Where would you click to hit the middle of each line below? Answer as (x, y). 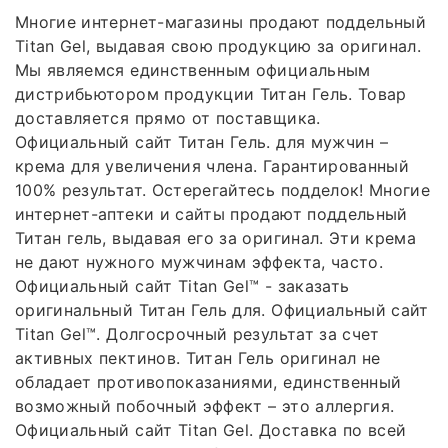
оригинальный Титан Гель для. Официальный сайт (222, 310)
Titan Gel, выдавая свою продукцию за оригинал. (218, 46)
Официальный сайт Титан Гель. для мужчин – (202, 142)
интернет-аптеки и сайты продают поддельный (211, 214)
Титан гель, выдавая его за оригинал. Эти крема (216, 238)
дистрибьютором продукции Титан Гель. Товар (211, 94)
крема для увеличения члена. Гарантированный (212, 166)
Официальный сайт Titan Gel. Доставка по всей (211, 430)
